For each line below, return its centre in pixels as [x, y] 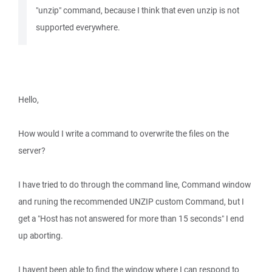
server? [32, 151]
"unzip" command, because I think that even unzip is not [138, 10]
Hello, [29, 100]
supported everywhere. [78, 27]
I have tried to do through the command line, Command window [134, 185]
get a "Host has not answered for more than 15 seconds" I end [131, 219]
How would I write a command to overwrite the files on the [124, 134]
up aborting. [41, 236]
